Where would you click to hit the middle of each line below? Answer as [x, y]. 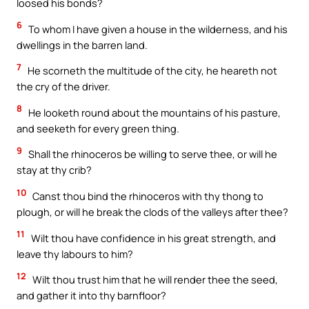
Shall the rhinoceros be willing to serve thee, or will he [152, 154]
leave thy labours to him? [75, 253]
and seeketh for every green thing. [98, 128]
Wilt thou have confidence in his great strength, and [152, 238]
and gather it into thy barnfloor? [91, 296]
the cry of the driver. [63, 87]
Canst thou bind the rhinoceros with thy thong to [147, 196]
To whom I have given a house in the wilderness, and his [157, 29]
